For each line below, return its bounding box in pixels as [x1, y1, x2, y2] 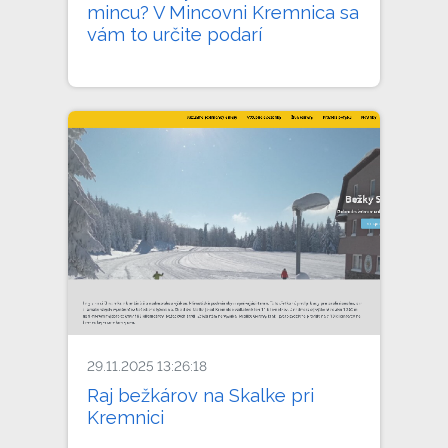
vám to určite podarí [87, 23, 263, 45]
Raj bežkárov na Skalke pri [87, 384, 315, 406]
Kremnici [87, 406, 165, 428]
